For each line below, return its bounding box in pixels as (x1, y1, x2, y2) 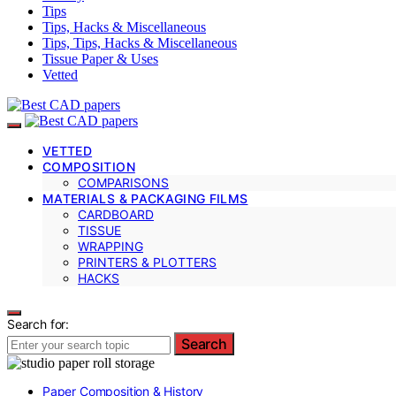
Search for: (7, 316, 70, 331)
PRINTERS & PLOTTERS (78, 254, 217, 270)
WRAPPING (78, 238, 143, 254)
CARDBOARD (78, 206, 154, 222)
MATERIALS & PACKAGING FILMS (42, 190, 248, 206)
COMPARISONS (78, 174, 169, 190)
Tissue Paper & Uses (42, 50, 158, 66)
